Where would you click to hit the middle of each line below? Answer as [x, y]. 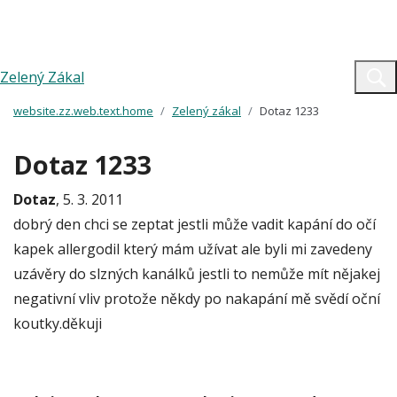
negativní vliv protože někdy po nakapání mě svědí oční [197, 299]
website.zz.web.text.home [83, 111]
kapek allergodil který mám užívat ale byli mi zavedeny [193, 249]
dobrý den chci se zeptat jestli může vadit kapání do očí [195, 224]
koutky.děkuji [58, 323]
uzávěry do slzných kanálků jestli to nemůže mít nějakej [197, 274]
